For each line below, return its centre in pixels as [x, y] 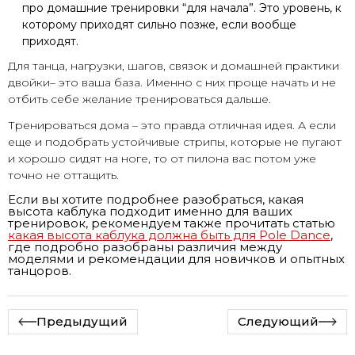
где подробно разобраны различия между [145, 246]
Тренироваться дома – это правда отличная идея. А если [172, 125]
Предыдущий [82, 322]
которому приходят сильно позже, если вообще [159, 24]
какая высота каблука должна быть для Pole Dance [169, 235]
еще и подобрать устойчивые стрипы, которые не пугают [175, 141]
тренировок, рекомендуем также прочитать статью [172, 223]
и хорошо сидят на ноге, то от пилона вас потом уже [162, 158]
